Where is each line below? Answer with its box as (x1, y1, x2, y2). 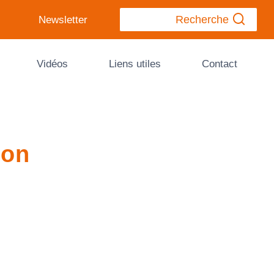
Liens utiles (108, 57, 161, 70)
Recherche (175, 13, 229, 26)
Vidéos (36, 57, 68, 70)
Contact (201, 57, 237, 70)
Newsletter (38, 13, 87, 26)
